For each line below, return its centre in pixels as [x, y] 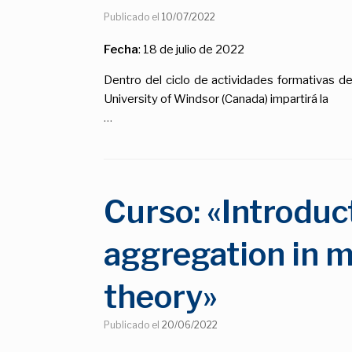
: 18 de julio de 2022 [191, 49]
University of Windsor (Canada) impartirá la [216, 99]
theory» [161, 296]
